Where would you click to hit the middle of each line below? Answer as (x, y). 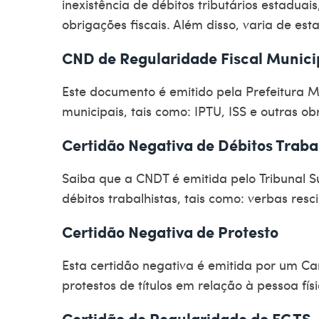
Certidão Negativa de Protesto (170, 231)
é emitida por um (247, 264)
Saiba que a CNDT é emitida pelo (161, 177)
